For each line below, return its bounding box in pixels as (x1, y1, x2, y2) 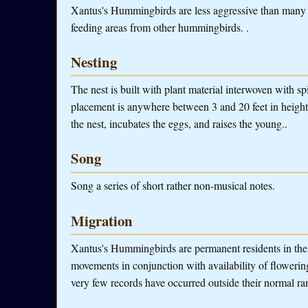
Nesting (71, 52, 117, 73)
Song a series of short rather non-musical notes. (71, 178, 275, 193)
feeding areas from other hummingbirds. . (71, 19, 249, 34)
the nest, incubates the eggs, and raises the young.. (71, 116, 287, 131)
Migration (71, 210, 133, 231)
